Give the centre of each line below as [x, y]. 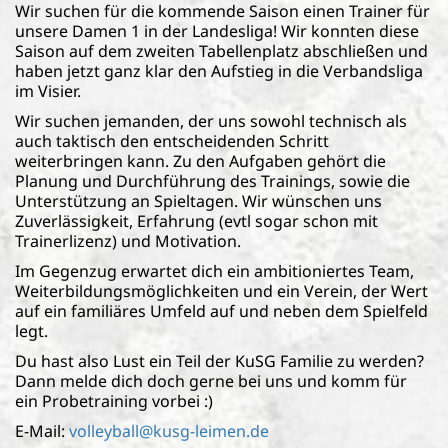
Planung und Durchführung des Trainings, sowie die [212, 180]
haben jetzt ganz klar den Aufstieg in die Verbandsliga [219, 70]
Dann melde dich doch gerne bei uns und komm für [211, 380]
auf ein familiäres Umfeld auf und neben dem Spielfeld [221, 310]
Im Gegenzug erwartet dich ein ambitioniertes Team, [214, 270]
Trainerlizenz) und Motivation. [128, 240]
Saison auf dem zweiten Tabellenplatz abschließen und [221, 50]
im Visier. [48, 90]
